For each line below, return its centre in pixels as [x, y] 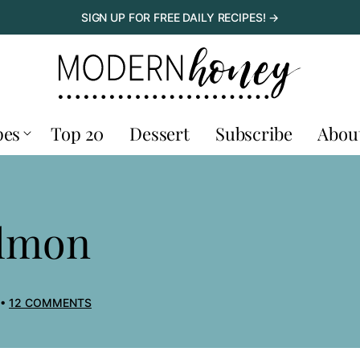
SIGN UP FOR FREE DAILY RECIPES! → [180, 17]
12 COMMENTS [50, 303]
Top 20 [78, 133]
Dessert [160, 133]
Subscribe [254, 133]
